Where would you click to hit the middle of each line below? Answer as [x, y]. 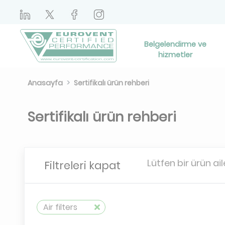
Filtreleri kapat [82, 165]
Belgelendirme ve [175, 44]
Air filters [60, 207]
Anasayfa [45, 83]
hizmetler [175, 55]
